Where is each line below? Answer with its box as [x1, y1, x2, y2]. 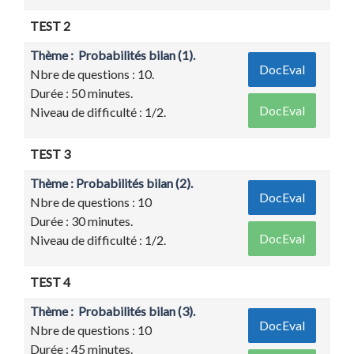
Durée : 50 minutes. [30, 85, 133, 101]
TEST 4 [30, 274, 70, 290]
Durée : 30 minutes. [30, 213, 133, 229]
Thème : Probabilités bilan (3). [30, 303, 195, 319]
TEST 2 [30, 18, 70, 34]
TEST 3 [30, 146, 70, 162]
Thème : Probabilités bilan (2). [30, 175, 193, 191]
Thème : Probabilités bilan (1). [30, 47, 195, 63]
